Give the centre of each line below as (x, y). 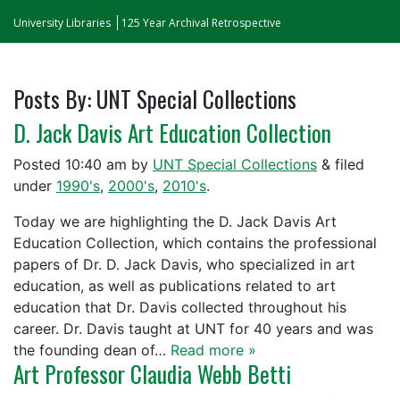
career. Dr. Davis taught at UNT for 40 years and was (193, 329)
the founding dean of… (92, 350)
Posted (39, 164)
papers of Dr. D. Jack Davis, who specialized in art (184, 264)
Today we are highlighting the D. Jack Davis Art (175, 221)
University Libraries (62, 23)
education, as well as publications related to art (175, 286)
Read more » (213, 350)
